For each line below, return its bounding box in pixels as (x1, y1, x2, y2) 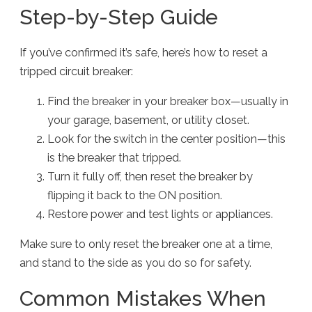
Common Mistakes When (19, 286, 267, 311)
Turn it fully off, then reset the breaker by (47, 170, 253, 184)
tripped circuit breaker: (19, 65, 134, 79)
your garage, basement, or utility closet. (47, 114, 250, 127)
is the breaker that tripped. (47, 151, 182, 165)
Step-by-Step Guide (19, 4, 219, 29)
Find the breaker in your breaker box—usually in (47, 95, 289, 109)
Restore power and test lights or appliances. (47, 208, 274, 221)
